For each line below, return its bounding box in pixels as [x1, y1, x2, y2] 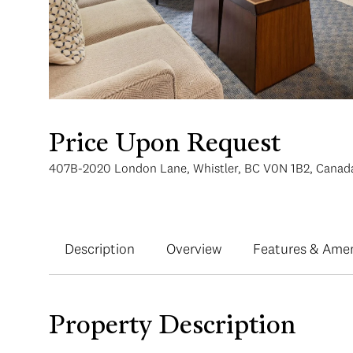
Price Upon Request [49, 132, 281, 158]
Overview [166, 240, 221, 258]
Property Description [49, 314, 296, 340]
